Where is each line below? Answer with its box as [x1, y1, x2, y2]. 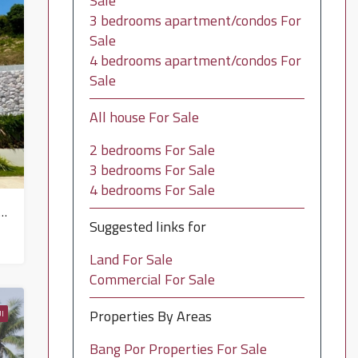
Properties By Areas [89, 305, 212, 327]
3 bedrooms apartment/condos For [89, 10, 301, 31]
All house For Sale [89, 106, 199, 128]
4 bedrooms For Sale [89, 179, 215, 201]
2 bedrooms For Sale [89, 139, 215, 161]
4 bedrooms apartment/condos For [89, 50, 301, 71]
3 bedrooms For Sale [89, 159, 215, 181]
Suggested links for [89, 216, 206, 237]
